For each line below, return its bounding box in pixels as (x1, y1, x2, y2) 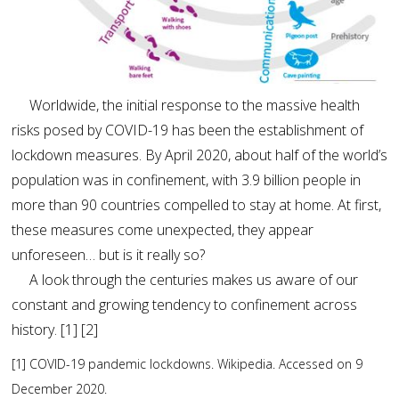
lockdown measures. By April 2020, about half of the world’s (12, 145, 387, 165)
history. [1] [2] (12, 320, 98, 339)
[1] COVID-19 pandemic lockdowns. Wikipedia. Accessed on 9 (12, 355, 362, 372)
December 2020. (12, 380, 107, 397)
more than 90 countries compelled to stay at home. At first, (12, 195, 381, 215)
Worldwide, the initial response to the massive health (12, 95, 360, 115)
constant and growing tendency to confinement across (12, 295, 357, 314)
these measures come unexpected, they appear (12, 220, 313, 240)
